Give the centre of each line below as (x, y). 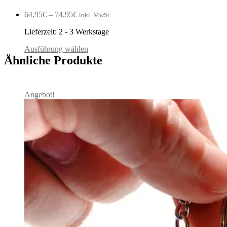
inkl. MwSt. (95, 15)
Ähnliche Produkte (53, 61)
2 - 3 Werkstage (84, 32)
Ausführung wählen (56, 49)
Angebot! (40, 95)
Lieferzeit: (42, 32)
